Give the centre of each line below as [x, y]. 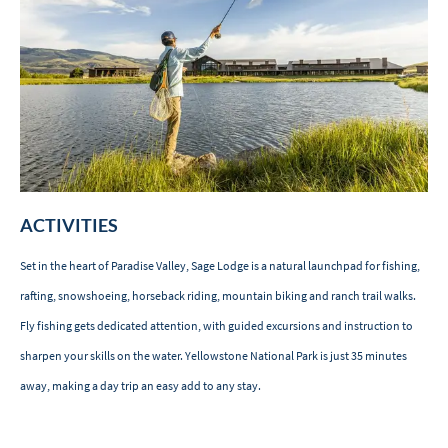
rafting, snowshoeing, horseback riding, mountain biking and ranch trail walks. [218, 296]
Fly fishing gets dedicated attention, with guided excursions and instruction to [216, 326]
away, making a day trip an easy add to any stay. [140, 386]
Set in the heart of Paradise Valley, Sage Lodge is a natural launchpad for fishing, [220, 266]
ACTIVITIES [69, 225]
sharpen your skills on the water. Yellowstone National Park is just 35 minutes [213, 356]
